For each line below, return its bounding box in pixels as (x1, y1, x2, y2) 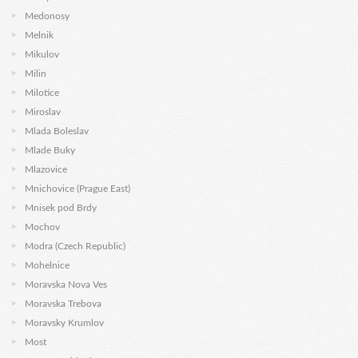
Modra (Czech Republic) (25, 241, 125, 251)
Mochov (25, 222, 60, 232)
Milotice (25, 88, 59, 97)
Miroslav (25, 107, 61, 117)
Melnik (25, 30, 54, 40)
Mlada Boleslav (25, 126, 89, 136)
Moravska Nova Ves (25, 280, 107, 289)
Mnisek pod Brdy (25, 203, 97, 213)
